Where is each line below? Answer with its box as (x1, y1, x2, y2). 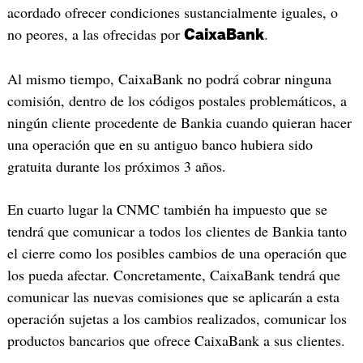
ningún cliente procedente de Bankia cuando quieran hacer (6, 112, 352, 132)
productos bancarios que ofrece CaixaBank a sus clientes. (6, 331, 345, 351)
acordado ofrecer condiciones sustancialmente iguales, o (6, 2, 338, 23)
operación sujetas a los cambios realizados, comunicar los (6, 309, 347, 329)
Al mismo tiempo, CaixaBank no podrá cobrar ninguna (6, 68, 331, 88)
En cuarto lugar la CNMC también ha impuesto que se (6, 199, 327, 220)
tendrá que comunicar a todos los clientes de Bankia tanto (6, 221, 347, 241)
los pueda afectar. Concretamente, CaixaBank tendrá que (6, 265, 340, 285)
